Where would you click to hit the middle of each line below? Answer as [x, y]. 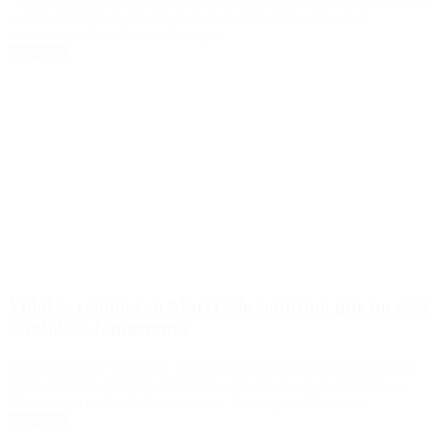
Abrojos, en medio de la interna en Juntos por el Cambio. [187, 402]
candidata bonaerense [97, 327]
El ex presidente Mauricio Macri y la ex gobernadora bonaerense [211, 366]
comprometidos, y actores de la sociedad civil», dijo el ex [187, 17]
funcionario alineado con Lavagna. [117, 35]
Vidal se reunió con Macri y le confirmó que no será [218, 305]
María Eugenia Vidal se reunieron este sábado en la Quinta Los [206, 384]
